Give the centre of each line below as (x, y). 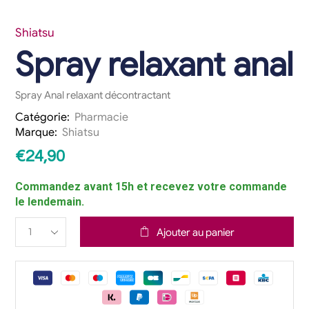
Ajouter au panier (195, 232)
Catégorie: (43, 118)
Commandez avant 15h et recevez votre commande (151, 187)
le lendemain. (50, 202)
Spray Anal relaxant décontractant (93, 96)
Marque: (37, 133)
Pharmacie (102, 118)
